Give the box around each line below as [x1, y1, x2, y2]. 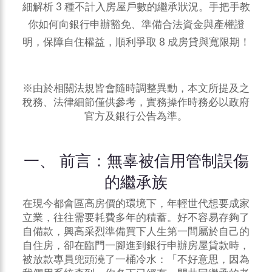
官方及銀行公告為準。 [84, 111, 188, 122]
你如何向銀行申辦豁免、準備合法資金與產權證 [27, 19, 245, 30]
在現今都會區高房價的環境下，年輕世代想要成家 [22, 198, 250, 209]
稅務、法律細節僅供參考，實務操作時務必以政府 [22, 97, 250, 108]
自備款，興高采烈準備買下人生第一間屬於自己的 [22, 226, 250, 237]
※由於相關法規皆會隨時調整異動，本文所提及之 [22, 83, 250, 94]
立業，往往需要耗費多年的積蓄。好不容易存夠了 [22, 212, 250, 223]
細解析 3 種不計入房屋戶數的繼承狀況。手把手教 [22, 2, 250, 13]
